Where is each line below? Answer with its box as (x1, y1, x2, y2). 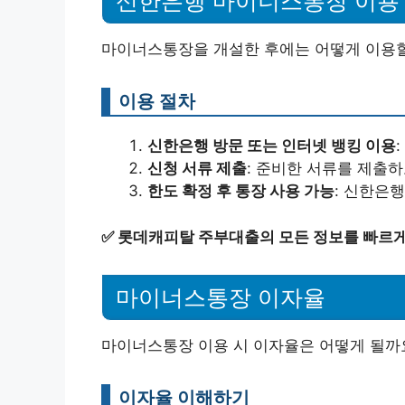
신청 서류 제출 (147, 159, 247, 177)
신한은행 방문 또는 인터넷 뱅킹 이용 (147, 137, 396, 155)
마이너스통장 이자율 (116, 285, 325, 311)
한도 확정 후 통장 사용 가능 (147, 182, 334, 200)
